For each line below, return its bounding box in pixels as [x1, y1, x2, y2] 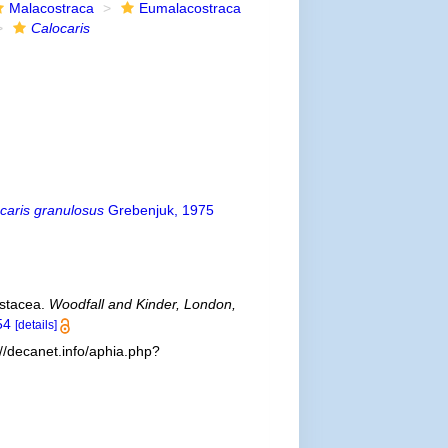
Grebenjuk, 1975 [103, 202, 214, 218]
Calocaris [30, 20, 90, 36]
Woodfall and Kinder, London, [48, 296, 236, 312]
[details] [14, 318, 57, 332]
